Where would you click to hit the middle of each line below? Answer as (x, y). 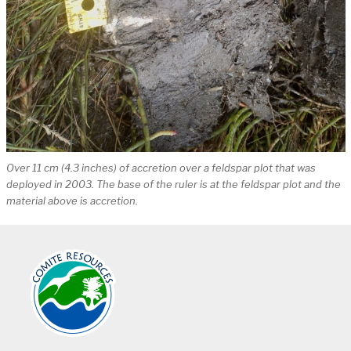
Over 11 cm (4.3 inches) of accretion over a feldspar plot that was (161, 168)
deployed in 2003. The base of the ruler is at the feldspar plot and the (173, 185)
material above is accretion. (72, 201)
